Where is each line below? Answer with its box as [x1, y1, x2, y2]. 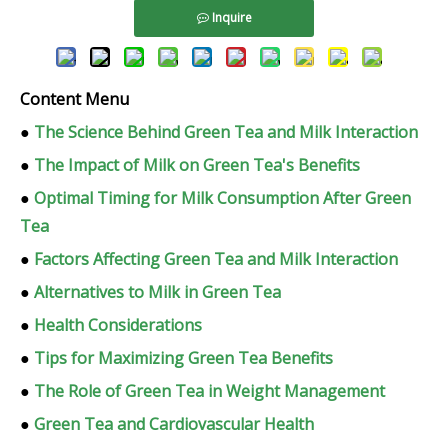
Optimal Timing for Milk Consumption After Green [34, 187, 411, 210]
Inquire [211, 9, 252, 27]
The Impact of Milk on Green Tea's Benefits [34, 154, 360, 177]
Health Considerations [34, 314, 202, 337]
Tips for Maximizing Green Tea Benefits [34, 347, 333, 370]
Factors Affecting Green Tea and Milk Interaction [34, 248, 398, 271]
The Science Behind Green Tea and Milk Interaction [34, 121, 418, 144]
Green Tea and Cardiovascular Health [34, 413, 314, 436]
